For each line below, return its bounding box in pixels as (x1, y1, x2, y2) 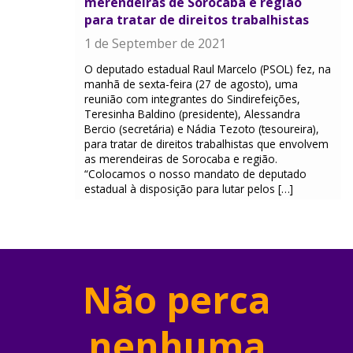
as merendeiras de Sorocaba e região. (84, 151, 277, 167)
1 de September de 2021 (84, 35, 226, 53)
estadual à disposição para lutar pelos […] (84, 181, 293, 197)
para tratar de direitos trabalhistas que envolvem (84, 136, 329, 152)
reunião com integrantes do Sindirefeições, (84, 91, 300, 107)
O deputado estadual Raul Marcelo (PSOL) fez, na (84, 61, 331, 77)
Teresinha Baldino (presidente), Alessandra (84, 106, 300, 122)
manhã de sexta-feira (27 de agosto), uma (84, 76, 298, 92)
